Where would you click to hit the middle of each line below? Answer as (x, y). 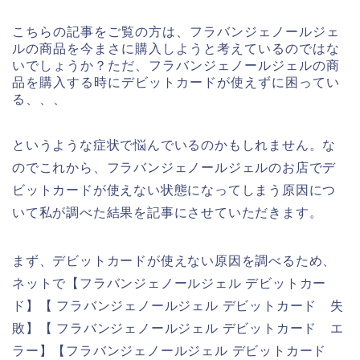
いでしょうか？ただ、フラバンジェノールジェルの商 (176, 66)
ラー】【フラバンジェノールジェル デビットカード (176, 351)
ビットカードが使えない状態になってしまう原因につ (174, 190)
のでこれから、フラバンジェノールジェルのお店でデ (174, 168)
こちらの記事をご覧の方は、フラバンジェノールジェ (176, 32)
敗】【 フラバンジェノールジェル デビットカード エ (178, 329)
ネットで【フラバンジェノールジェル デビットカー (170, 284)
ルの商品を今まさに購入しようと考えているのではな (176, 49)
